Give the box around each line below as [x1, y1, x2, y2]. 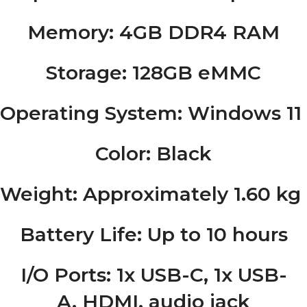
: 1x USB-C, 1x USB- [106, 263, 287, 286]
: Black [146, 142, 212, 165]
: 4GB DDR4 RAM [109, 21, 280, 44]
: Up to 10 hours [136, 223, 288, 246]
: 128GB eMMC [122, 61, 261, 84]
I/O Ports [20, 263, 106, 286]
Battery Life [19, 223, 137, 246]
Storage [46, 61, 122, 84]
